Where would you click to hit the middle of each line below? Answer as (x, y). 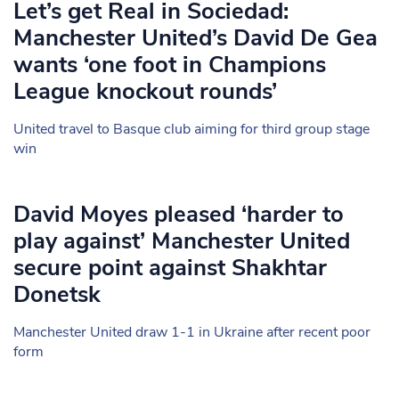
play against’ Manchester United (182, 241)
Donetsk (57, 294)
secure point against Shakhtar (170, 268)
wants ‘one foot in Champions (170, 65)
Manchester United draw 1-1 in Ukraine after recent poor (192, 332)
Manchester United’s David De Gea (195, 38)
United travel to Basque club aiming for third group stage (191, 129)
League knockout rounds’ (145, 91)
